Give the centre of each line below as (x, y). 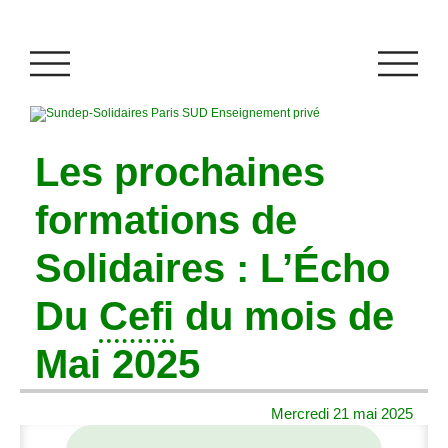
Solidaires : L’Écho (213, 269)
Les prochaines (180, 173)
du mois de (284, 317)
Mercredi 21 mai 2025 (341, 414)
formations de (166, 221)
